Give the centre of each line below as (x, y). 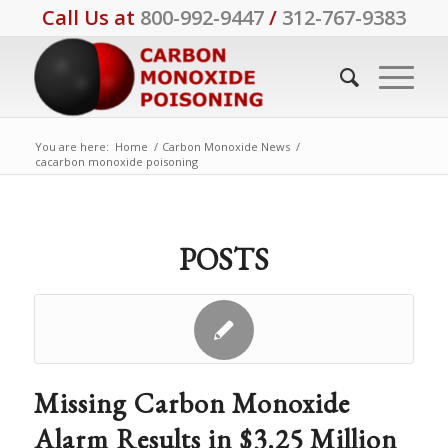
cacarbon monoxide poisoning (116, 161)
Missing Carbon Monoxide (191, 403)
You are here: (71, 146)
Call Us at (90, 17)
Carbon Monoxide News (225, 146)
